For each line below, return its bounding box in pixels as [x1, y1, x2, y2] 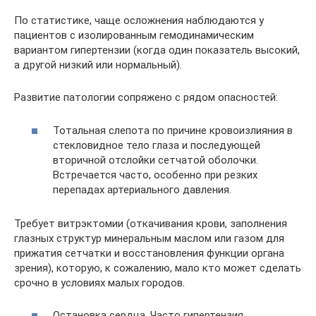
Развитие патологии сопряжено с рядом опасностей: [14, 91, 278, 104]
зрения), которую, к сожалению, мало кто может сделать [14, 261, 301, 274]
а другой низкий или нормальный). [14, 59, 182, 71]
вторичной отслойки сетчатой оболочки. [53, 153, 258, 166]
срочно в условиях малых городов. [14, 276, 185, 289]
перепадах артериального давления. [53, 183, 231, 196]
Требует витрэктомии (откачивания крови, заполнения [14, 217, 287, 230]
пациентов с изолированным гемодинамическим [14, 29, 254, 42]
